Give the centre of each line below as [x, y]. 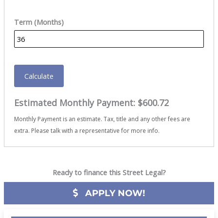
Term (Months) [39, 22]
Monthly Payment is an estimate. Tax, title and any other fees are [102, 119]
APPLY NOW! [114, 193]
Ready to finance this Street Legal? [109, 173]
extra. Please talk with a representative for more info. [87, 131]
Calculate [39, 76]
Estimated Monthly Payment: [76, 103]
